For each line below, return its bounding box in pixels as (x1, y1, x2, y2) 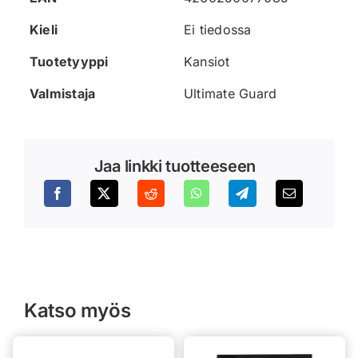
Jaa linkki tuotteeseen (93, 156, 257, 176)
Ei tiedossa (184, 22, 252, 38)
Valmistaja (30, 86, 96, 102)
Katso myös (24, 298, 131, 322)
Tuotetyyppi (30, 54, 109, 70)
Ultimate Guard (184, 86, 277, 102)
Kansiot (184, 54, 230, 70)
